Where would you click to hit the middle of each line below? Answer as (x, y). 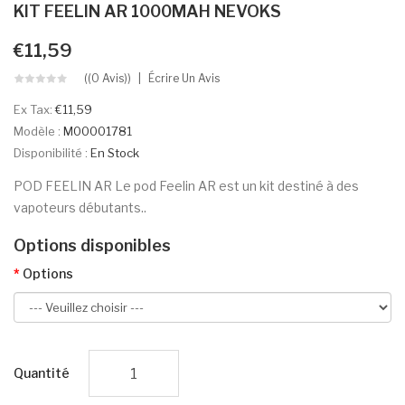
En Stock (115, 153)
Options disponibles (92, 246)
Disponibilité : (52, 153)
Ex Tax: (34, 110)
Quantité (42, 373)
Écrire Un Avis (184, 79)
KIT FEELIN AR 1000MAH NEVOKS (147, 12)
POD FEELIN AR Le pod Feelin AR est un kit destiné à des (186, 186)
